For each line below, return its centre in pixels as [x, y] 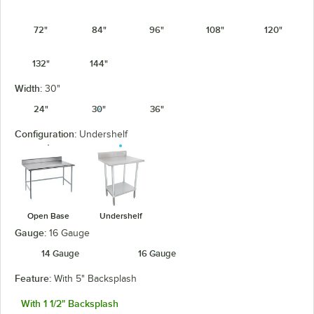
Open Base [48, 216]
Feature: [34, 278]
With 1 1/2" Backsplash [70, 303]
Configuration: [47, 134]
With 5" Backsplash [95, 278]
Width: [30, 88]
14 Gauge [60, 253]
